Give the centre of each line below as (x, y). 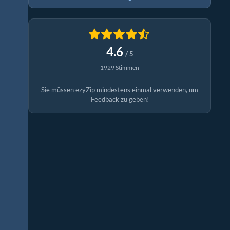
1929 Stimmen (120, 68)
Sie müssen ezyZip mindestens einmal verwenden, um (120, 90)
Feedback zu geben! (120, 99)
